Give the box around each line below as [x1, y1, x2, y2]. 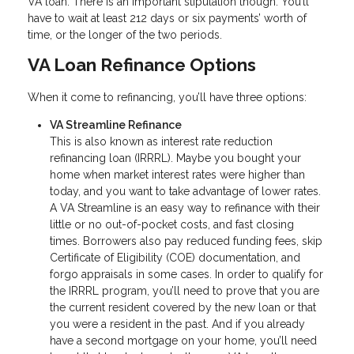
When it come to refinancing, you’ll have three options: [28, 90, 307, 104]
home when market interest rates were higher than [50, 168, 305, 181]
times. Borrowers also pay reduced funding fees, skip [50, 234, 322, 247]
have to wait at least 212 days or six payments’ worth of [28, 11, 307, 24]
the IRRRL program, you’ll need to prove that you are [50, 284, 319, 297]
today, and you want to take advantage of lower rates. [50, 184, 321, 198]
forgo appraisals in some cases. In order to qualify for [50, 267, 323, 281]
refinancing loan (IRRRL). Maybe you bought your [50, 151, 301, 164]
